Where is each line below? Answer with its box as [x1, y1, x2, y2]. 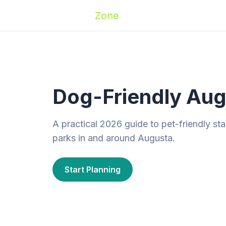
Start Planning [65, 164, 121, 175]
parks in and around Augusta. [52, 133, 175, 143]
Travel [168, 11, 190, 20]
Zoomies [52, 9, 95, 22]
